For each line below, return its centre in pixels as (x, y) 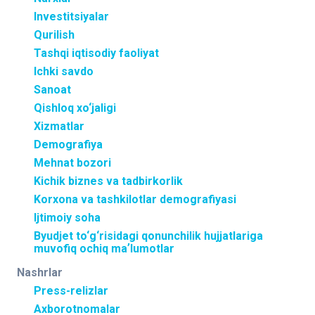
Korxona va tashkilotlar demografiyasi (135, 199)
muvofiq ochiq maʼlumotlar (104, 249)
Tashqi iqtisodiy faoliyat (96, 53)
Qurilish (54, 35)
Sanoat (52, 90)
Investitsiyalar (71, 17)
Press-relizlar (71, 291)
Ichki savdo (64, 71)
